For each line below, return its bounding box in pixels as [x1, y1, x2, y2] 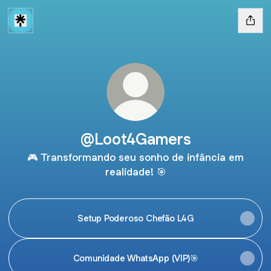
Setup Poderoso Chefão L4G [77, 212, 194, 224]
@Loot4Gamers [80, 129, 191, 149]
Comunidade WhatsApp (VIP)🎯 [73, 252, 198, 264]
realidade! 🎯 [105, 165, 166, 178]
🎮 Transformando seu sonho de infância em [27, 151, 244, 164]
